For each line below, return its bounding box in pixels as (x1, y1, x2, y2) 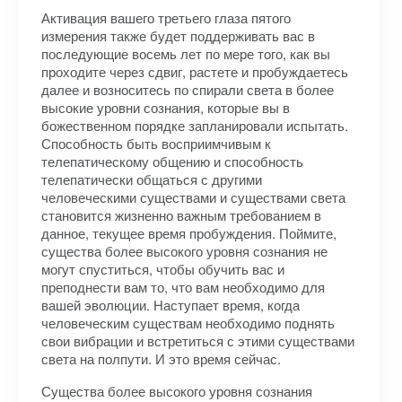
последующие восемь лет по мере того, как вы (41, 44, 330, 63)
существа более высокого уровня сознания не (41, 241, 328, 260)
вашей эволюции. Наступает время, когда (41, 295, 300, 314)
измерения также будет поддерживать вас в (41, 26, 315, 45)
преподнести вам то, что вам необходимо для (41, 277, 325, 296)
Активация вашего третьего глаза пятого (41, 8, 291, 27)
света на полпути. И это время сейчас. (41, 349, 281, 368)
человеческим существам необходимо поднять (41, 313, 335, 332)
